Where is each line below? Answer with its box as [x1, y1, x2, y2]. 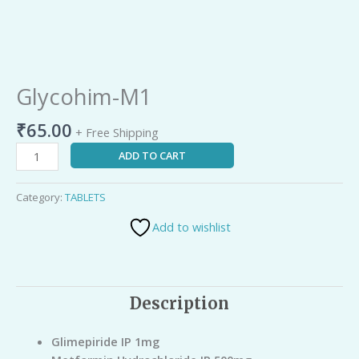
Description [130, 293, 229, 314]
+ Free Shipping [75, 123, 159, 140]
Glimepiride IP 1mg [50, 333, 159, 349]
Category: [16, 190, 65, 205]
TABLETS [65, 190, 106, 205]
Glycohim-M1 [16, 82, 152, 112]
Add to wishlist [152, 219, 231, 236]
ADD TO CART [118, 148, 186, 163]
